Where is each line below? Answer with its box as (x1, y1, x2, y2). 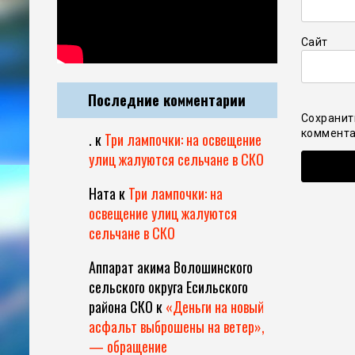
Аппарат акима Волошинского (89, 257, 253, 278)
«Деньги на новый (166, 296, 264, 318)
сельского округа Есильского (89, 277, 248, 298)
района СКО (89, 296, 153, 318)
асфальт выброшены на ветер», (89, 316, 265, 338)
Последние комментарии (88, 90, 246, 111)
